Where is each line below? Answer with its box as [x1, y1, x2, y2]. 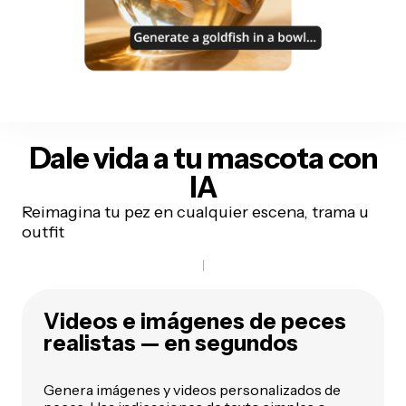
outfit [22, 221, 64, 242]
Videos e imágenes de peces [43, 307, 346, 334]
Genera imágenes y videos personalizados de [43, 380, 341, 399]
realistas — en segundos [43, 329, 298, 356]
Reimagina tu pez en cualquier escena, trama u [22, 201, 369, 222]
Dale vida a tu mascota [28, 140, 324, 176]
